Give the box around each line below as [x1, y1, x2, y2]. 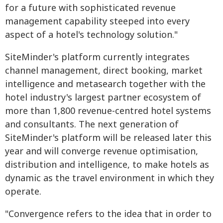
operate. [5, 185, 41, 199]
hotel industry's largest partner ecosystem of [5, 91, 201, 105]
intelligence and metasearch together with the [5, 78, 206, 92]
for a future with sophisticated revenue [5, 1, 176, 15]
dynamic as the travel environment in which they [5, 172, 214, 186]
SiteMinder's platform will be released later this [5, 131, 212, 145]
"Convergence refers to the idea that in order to [5, 208, 212, 222]
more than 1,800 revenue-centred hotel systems [5, 105, 211, 118]
